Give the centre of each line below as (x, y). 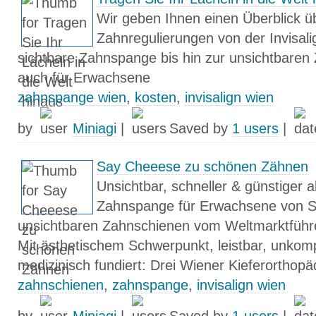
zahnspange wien (72, 97)
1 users (255, 128)
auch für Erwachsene (84, 78)
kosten (156, 97)
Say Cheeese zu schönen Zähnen (202, 166)
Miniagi (95, 128)
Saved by (201, 128)
